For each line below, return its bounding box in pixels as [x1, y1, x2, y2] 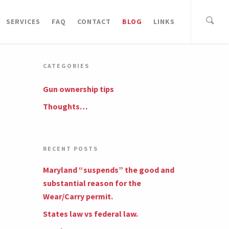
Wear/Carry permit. [43, 191, 113, 202]
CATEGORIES [43, 62, 90, 70]
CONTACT [77, 17, 111, 26]
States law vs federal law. [43, 209, 139, 219]
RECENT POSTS [43, 145, 99, 153]
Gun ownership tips [43, 84, 114, 95]
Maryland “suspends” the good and [43, 165, 175, 175]
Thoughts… [43, 101, 88, 112]
